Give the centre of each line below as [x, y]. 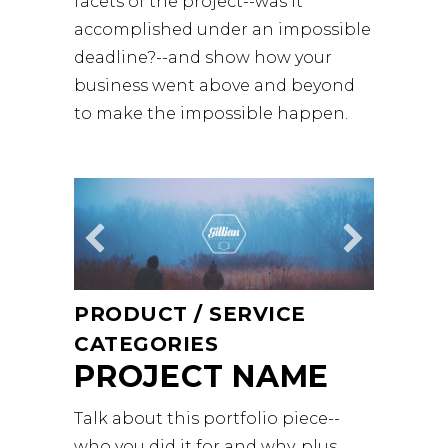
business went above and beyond [214, 85]
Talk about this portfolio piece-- [207, 419]
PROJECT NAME [201, 377]
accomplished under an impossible [222, 29]
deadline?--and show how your [203, 57]
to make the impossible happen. [211, 113]
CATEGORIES [146, 344]
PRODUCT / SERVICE [190, 314]
